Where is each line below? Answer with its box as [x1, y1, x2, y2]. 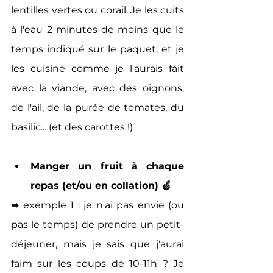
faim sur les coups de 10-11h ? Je [11, 257, 184, 269]
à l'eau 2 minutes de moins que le [11, 23, 184, 35]
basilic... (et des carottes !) [11, 121, 133, 133]
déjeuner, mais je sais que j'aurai [11, 238, 184, 250]
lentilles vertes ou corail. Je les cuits [11, 4, 184, 16]
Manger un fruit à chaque [30, 160, 184, 172]
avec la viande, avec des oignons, [11, 82, 184, 94]
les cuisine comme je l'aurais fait [11, 62, 184, 74]
